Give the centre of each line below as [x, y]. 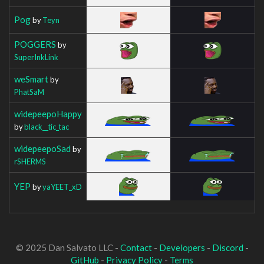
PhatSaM [29, 92]
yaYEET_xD [62, 187]
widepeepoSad [42, 148]
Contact [136, 247]
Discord [227, 247]
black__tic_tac [47, 126]
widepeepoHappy [48, 113]
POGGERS [35, 44]
